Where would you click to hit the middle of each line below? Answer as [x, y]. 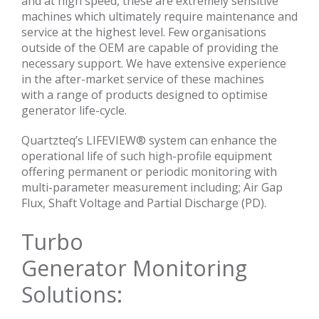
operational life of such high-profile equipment [147, 156]
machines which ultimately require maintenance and [159, 16]
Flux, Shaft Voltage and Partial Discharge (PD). [144, 203]
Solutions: [72, 294]
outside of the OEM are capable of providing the [150, 47]
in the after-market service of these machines [143, 79]
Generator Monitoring [134, 268]
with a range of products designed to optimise [145, 94]
